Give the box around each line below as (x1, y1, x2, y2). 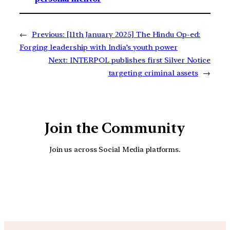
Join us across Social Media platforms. (49, 145, 181, 154)
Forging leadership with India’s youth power (20, 42, 178, 52)
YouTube (78, 167, 174, 198)
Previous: (31, 29, 65, 39)
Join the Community (45, 119, 185, 137)
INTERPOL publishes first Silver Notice (69, 55, 210, 65)
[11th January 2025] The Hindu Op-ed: (66, 29, 201, 39)
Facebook (102, 167, 207, 198)
